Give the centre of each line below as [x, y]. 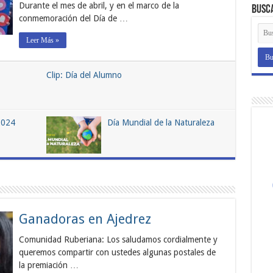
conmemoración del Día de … [73, 18]
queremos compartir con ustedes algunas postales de [117, 252]
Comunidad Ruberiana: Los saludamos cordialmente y [118, 239]
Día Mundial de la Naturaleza [161, 122]
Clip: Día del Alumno [84, 75]
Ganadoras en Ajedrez [85, 219]
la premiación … [48, 265]
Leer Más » [42, 40]
